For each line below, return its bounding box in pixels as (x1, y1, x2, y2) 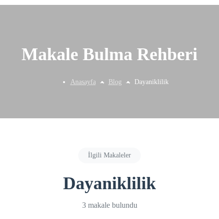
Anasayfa (70, 78, 96, 86)
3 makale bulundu (82, 200, 137, 209)
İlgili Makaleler (88, 151, 131, 159)
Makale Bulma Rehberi (22, 44, 197, 64)
